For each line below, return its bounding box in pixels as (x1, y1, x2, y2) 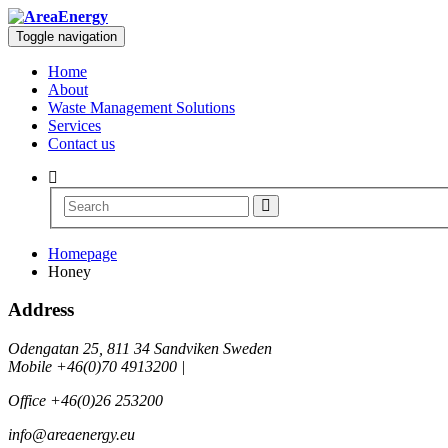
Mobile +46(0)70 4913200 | (8, 358, 185, 376)
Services (48, 117, 101, 134)
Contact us (48, 135, 115, 152)
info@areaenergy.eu (8, 426, 135, 444)
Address (8, 299, 74, 321)
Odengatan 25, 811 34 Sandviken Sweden (8, 340, 272, 358)
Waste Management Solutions (48, 99, 235, 116)
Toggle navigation (16, 29, 117, 44)
